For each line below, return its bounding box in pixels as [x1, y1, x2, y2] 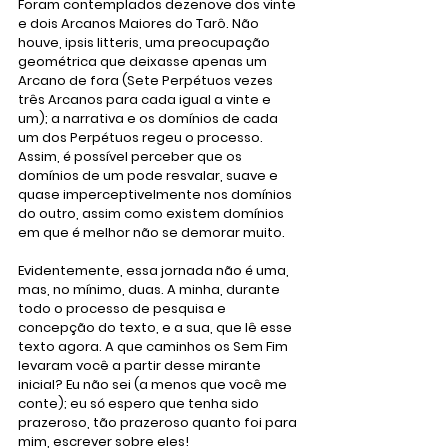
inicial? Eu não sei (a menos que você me [18, 374, 290, 394]
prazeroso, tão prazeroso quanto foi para [18, 412, 300, 432]
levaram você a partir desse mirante [18, 355, 264, 375]
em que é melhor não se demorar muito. [18, 222, 288, 242]
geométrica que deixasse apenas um [18, 51, 270, 71]
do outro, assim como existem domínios [18, 203, 287, 223]
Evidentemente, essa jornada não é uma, [18, 260, 292, 280]
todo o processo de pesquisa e [18, 298, 229, 318]
